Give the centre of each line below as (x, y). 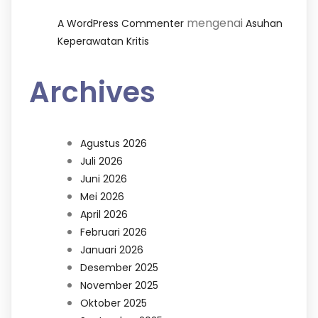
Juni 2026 (104, 179)
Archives (92, 93)
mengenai (215, 23)
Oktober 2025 (114, 303)
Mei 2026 (102, 196)
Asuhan (264, 24)
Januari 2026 (112, 250)
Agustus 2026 (114, 143)
